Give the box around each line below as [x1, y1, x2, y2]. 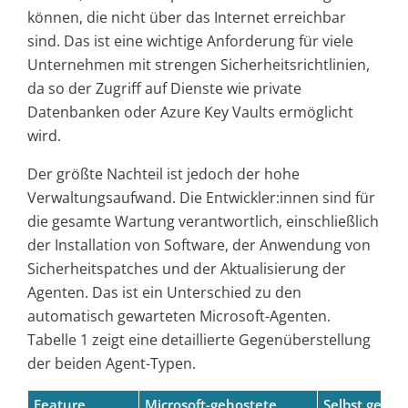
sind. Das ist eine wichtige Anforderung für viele [27, 31, 353, 52]
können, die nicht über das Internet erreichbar [27, 7, 346, 28]
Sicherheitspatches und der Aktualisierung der [27, 259, 346, 280]
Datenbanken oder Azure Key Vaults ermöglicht [27, 102, 353, 123]
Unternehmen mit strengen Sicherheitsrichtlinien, [27, 55, 370, 76]
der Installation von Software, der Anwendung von [27, 235, 371, 256]
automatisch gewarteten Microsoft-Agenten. [27, 306, 331, 327]
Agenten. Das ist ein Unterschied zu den [27, 282, 301, 303]
